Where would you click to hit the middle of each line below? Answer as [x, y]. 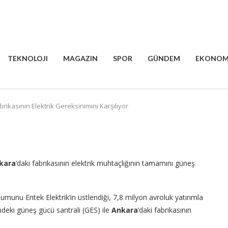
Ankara [125, 210]
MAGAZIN [80, 59]
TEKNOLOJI [27, 59]
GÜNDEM [164, 59]
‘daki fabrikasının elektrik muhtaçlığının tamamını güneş [105, 163]
